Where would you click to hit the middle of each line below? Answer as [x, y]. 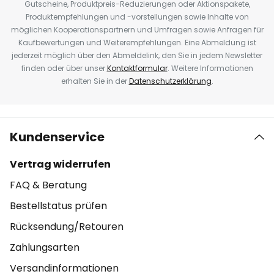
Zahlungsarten [45, 247]
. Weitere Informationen [210, 68]
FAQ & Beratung [48, 185]
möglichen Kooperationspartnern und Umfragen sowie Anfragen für [137, 30]
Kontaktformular [137, 68]
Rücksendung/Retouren [67, 227]
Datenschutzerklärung [170, 81]
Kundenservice [57, 137]
